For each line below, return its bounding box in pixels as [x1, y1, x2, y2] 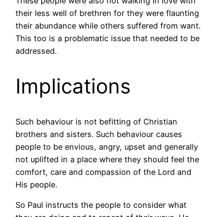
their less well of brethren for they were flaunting [15, 8, 199, 18]
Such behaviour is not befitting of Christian [15, 117, 177, 127]
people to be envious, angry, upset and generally [15, 142, 198, 152]
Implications [15, 74, 131, 99]
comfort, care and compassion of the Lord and [15, 167, 191, 177]
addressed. [15, 46, 57, 56]
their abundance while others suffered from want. [15, 21, 201, 31]
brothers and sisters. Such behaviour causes [15, 129, 182, 139]
